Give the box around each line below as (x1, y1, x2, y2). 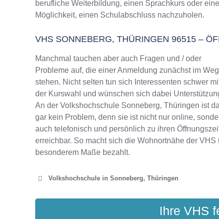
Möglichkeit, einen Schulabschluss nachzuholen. (35, 11, 204, 19)
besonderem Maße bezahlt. (35, 148, 130, 156)
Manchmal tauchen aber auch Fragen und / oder (35, 54, 201, 63)
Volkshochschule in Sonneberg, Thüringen (48, 175, 178, 182)
